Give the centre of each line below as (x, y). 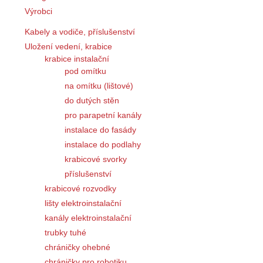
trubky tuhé (65, 232)
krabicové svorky (96, 159)
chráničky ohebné (77, 247)
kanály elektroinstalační (88, 218)
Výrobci (38, 11)
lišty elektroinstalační (83, 203)
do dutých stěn (92, 100)
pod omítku (85, 71)
